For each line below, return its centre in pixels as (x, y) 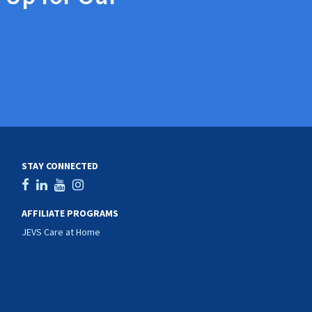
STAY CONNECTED (60, 166)
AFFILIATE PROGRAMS (70, 213)
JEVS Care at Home (61, 232)
